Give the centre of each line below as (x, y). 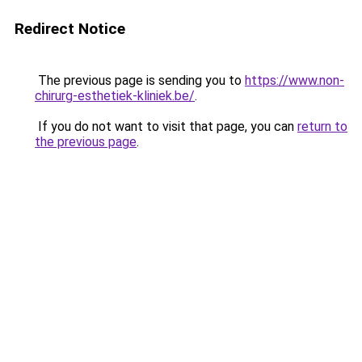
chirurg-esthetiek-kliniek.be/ (115, 96)
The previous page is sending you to (140, 80)
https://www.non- (295, 80)
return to (322, 126)
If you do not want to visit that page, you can (166, 126)
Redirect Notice (70, 29)
